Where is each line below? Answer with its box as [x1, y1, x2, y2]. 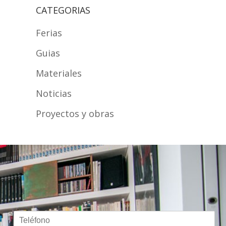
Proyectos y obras [36, 107, 114, 120]
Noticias [36, 87, 72, 99]
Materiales [36, 67, 82, 79]
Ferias [36, 26, 62, 39]
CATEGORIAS [36, 4, 90, 16]
